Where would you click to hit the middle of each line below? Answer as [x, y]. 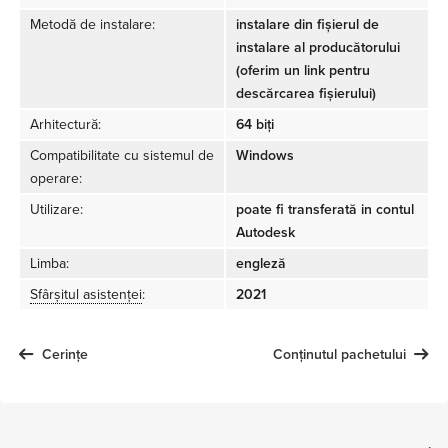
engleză [261, 263]
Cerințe [65, 354]
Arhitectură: [65, 124]
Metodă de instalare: [92, 24]
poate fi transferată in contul [325, 209]
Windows [265, 155]
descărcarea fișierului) [306, 93]
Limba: [49, 263]
